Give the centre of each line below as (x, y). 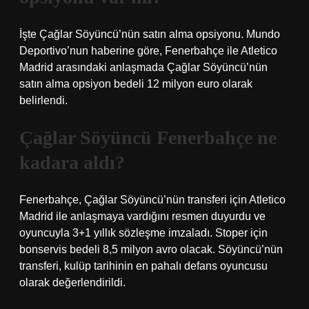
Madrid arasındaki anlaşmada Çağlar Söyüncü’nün (143, 67)
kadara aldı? (72, 162)
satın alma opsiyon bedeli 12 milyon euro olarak (136, 84)
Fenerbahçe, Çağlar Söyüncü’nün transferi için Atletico (152, 200)
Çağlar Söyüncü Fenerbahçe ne (148, 138)
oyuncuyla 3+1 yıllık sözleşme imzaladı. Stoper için (143, 233)
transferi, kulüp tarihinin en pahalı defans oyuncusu (143, 266)
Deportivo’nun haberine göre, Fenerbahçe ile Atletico (148, 51)
